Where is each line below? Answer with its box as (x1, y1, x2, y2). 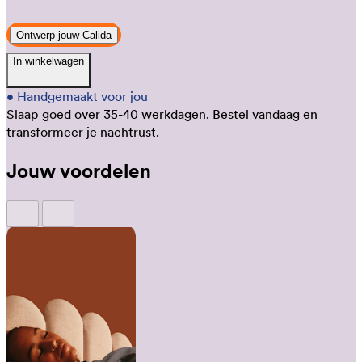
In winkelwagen (13, 54, 84, 67)
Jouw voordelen (6, 158, 151, 183)
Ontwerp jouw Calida (16, 28, 112, 41)
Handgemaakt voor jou (17, 88, 148, 104)
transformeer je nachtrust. (6, 124, 159, 140)
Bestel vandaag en (213, 106, 318, 122)
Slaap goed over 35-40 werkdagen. (6, 106, 209, 122)
